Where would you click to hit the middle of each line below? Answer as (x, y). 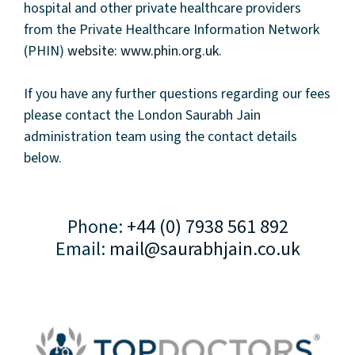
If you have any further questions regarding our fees (177, 94)
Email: (82, 249)
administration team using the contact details (160, 136)
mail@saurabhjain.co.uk (204, 249)
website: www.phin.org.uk (143, 51)
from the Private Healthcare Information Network (172, 29)
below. (43, 158)
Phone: (97, 227)
